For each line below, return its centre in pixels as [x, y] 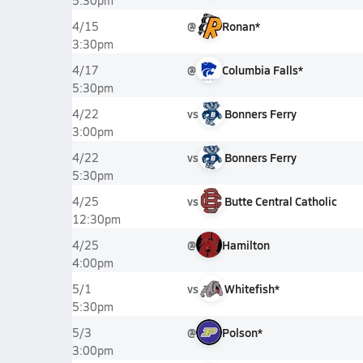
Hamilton [246, 245]
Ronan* [241, 26]
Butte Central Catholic [280, 201]
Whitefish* [252, 288]
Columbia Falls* [262, 70]
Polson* [242, 332]
